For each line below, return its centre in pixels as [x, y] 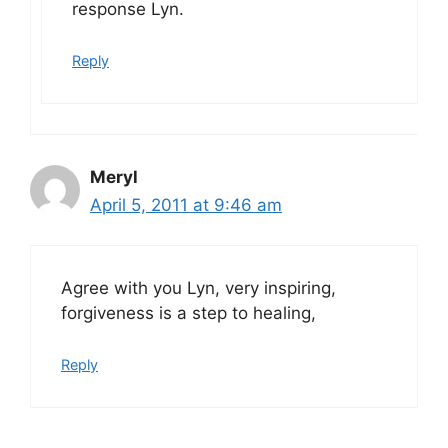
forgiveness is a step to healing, [188, 313]
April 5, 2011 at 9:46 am [186, 204]
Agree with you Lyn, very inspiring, [198, 288]
